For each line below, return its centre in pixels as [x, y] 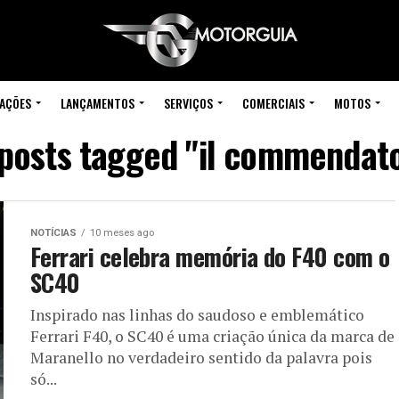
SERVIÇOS [188, 103]
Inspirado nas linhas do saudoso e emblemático [197, 315]
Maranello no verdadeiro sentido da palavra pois [201, 358]
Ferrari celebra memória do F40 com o [210, 256]
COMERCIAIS [273, 103]
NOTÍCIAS [53, 233]
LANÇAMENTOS [97, 103]
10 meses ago [122, 233]
